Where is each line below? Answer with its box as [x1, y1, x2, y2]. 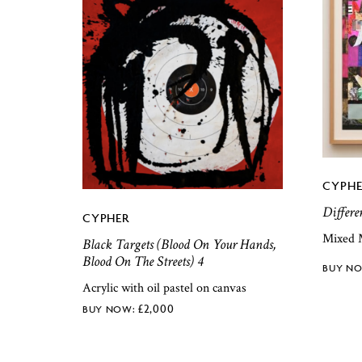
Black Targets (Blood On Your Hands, [82, 235, 276, 255]
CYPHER [82, 210, 129, 226]
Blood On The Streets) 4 [82, 252, 203, 271]
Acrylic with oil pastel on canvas [82, 279, 246, 297]
